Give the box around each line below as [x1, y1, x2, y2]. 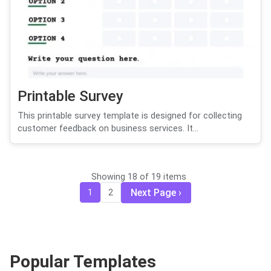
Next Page [131, 186, 176, 198]
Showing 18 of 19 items [91, 171, 186, 182]
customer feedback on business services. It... [18, 123, 198, 134]
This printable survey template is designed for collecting [18, 110, 242, 121]
